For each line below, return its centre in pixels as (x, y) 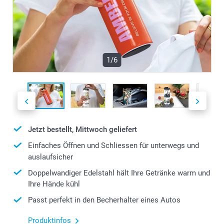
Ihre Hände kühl (54, 184)
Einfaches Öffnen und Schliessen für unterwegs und (113, 146)
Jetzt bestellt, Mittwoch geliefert (82, 129)
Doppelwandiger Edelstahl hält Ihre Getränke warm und (119, 173)
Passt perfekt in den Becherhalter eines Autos (104, 200)
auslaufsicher (50, 157)
